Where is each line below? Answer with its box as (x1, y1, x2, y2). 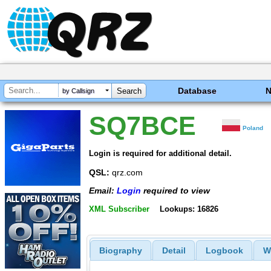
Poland (243, 125, 264, 131)
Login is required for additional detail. (89, 148, 232, 158)
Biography (99, 246, 142, 256)
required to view (141, 186, 210, 196)
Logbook (205, 246, 243, 256)
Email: (89, 186, 117, 196)
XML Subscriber (89, 204, 149, 214)
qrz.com (109, 167, 143, 177)
